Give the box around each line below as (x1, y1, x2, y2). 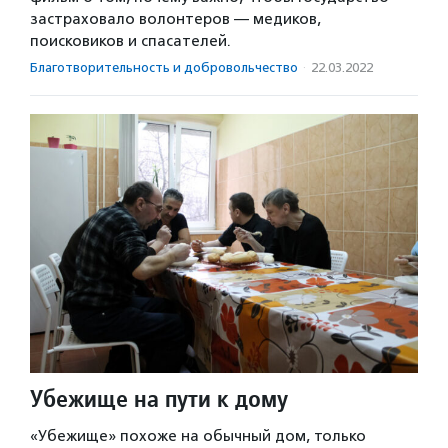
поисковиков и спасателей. (30, 31, 231, 50)
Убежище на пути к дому (30, 382, 288, 414)
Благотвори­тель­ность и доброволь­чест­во (30, 59, 298, 75)
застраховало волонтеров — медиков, (30, 9, 321, 28)
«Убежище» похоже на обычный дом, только (30, 426, 366, 445)
